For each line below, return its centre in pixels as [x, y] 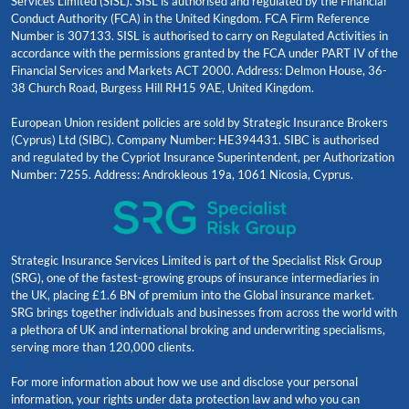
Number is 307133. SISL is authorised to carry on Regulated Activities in [199, 36]
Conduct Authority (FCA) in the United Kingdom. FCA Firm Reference [190, 19]
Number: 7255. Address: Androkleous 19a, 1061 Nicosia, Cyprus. [182, 175]
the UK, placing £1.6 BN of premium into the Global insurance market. [193, 295]
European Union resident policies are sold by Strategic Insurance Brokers [199, 123]
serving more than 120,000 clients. [103, 347]
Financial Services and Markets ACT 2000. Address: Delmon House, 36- [199, 71]
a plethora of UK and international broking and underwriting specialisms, [198, 330]
